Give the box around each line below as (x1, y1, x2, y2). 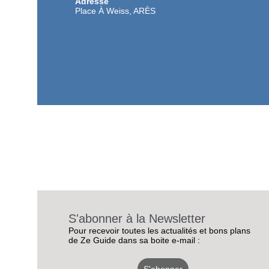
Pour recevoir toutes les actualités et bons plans (68, 226, 250, 236)
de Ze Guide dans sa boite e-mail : (68, 235, 200, 246)
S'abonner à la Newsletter (68, 212, 205, 226)
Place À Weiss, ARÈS (75, 6, 156, 16)
